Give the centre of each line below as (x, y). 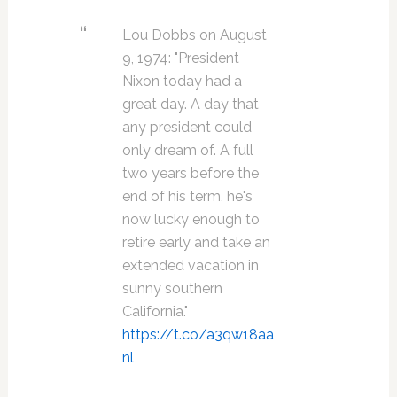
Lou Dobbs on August (194, 35)
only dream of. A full (187, 150)
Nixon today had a (182, 81)
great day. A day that (190, 104)
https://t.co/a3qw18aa (198, 335)
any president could (187, 127)
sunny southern (172, 288)
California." (155, 311)
